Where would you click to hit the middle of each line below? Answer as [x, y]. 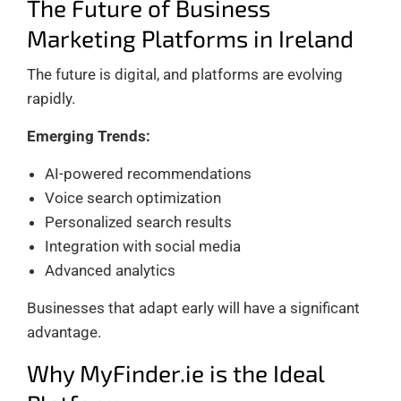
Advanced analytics [110, 270]
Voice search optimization [133, 197]
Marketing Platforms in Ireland [190, 38]
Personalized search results [138, 222]
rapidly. [51, 98]
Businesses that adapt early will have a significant [193, 307]
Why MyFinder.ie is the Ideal [175, 372]
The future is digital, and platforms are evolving [185, 74]
